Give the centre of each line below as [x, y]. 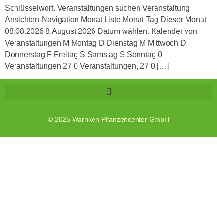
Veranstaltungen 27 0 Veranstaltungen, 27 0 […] [87, 66]
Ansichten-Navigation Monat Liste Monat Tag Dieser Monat [106, 20]
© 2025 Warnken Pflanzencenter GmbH [108, 119]
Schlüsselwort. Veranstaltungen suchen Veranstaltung [97, 8]
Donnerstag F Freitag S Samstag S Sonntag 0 [84, 54]
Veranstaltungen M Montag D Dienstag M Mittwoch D [95, 43]
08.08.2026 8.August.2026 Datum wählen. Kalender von [101, 31]
